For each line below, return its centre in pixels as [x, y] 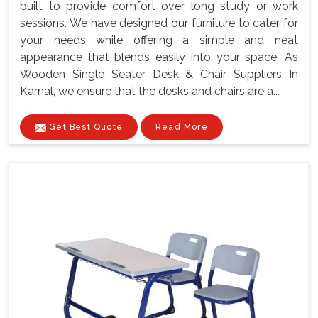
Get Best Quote [84, 127]
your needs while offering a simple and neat [159, 40]
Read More [182, 127]
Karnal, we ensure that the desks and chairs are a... [150, 92]
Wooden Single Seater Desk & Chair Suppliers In [159, 75]
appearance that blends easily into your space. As [159, 57]
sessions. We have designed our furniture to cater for [159, 23]
